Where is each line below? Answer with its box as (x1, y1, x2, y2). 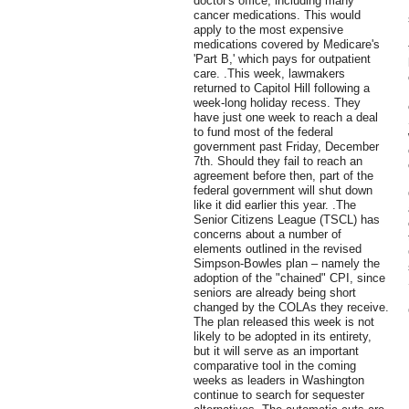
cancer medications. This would (194, 8, 361, 23)
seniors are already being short (194, 286, 356, 300)
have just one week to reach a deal (194, 110, 378, 125)
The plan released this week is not (194, 315, 374, 330)
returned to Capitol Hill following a (194, 81, 370, 96)
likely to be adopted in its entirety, (194, 330, 372, 344)
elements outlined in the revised (194, 242, 362, 257)
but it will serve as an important (194, 344, 359, 359)
